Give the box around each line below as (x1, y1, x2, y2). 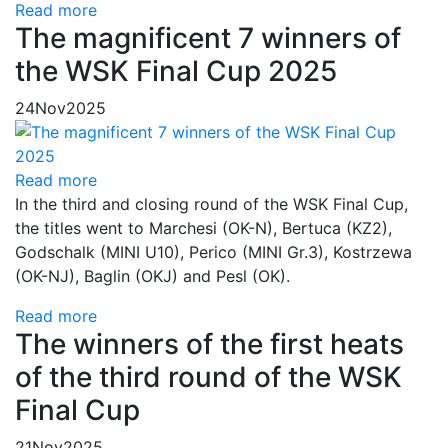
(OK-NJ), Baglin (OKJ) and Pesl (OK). (15, 266, 320, 286)
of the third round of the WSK (15, 360, 402, 394)
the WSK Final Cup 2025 (15, 54, 337, 88)
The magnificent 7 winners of (15, 21, 401, 55)
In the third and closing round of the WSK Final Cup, (15, 194, 408, 214)
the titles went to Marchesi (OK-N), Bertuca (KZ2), (15, 218, 392, 238)
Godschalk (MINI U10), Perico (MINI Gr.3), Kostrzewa (15, 242, 412, 262)
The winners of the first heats (15, 327, 404, 361)
